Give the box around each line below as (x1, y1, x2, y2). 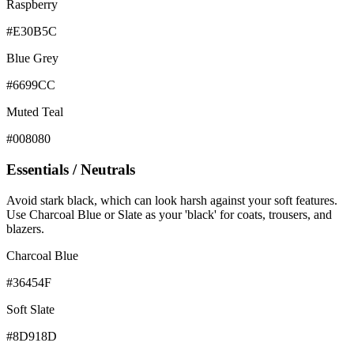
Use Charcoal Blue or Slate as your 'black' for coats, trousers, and (6, 207, 332, 221)
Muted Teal (6, 105, 63, 119)
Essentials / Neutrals (6, 161, 135, 179)
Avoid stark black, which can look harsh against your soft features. (6, 193, 337, 207)
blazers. (6, 221, 44, 235)
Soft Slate (6, 302, 55, 316)
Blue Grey (6, 51, 58, 66)
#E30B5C (6, 24, 57, 39)
